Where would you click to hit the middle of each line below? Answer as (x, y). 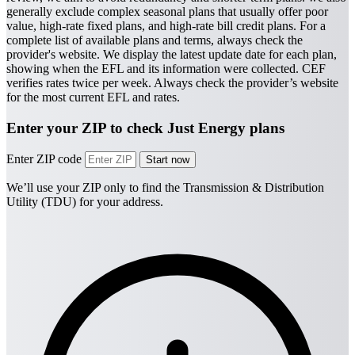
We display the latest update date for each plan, (220, 54)
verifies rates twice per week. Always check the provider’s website (172, 82)
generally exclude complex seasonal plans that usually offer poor (167, 11)
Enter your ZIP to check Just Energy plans (145, 128)
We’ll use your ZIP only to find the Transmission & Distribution (165, 188)
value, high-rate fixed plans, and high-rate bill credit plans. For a (166, 25)
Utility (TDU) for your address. (85, 202)
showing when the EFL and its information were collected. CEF (166, 68)
